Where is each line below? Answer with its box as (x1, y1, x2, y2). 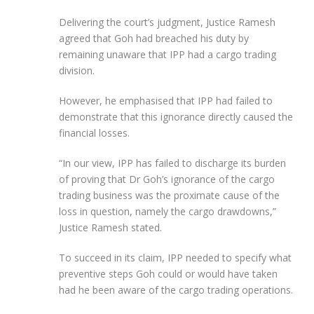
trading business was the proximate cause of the (59, 188, 280, 202)
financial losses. (59, 125, 130, 139)
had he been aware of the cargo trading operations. (59, 282, 293, 296)
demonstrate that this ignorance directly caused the (59, 109, 293, 123)
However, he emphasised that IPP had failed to (59, 93, 273, 107)
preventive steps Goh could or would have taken (59, 266, 278, 280)
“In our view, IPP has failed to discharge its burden (59, 156, 286, 170)
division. (59, 63, 95, 77)
